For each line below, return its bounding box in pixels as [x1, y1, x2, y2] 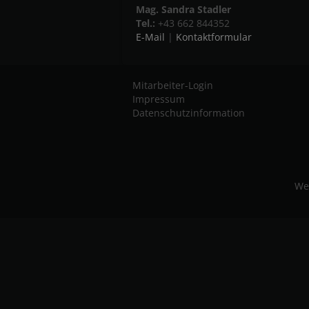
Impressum [132, 92, 185, 106]
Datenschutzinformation [132, 106, 245, 119]
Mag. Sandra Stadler [136, 3, 231, 16]
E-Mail [136, 30, 165, 43]
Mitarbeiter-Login [132, 79, 213, 92]
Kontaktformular [176, 30, 252, 43]
